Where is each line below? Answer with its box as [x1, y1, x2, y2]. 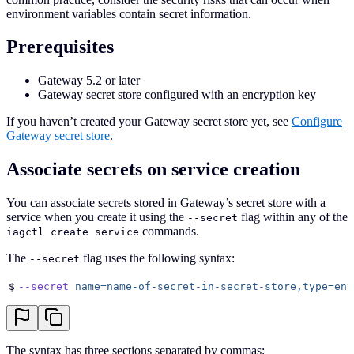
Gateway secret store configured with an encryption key [38, 88, 316, 102]
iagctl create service [6, 226, 139, 239]
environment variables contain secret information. [6, 6, 251, 21]
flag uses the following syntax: [80, 251, 235, 265]
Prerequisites [6, 36, 114, 58]
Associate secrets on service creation [6, 159, 300, 180]
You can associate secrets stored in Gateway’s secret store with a [6, 196, 326, 210]
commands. [139, 224, 199, 239]
